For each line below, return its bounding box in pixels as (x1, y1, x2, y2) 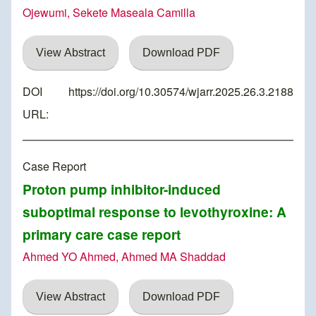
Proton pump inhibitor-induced (23, 179, 221, 200)
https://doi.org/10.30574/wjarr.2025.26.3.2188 (68, 83, 293, 100)
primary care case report (23, 224, 181, 245)
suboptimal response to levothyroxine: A (23, 202, 286, 222)
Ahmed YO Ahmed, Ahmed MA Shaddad (23, 248, 226, 265)
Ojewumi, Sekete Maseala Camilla (23, 4, 195, 21)
